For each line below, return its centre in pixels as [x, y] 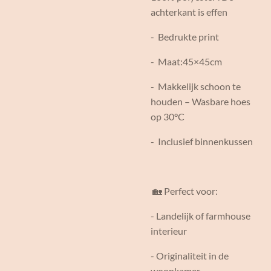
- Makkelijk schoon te [196, 86]
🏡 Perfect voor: [184, 191]
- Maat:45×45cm [186, 61]
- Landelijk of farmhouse [201, 216]
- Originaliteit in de [190, 256]
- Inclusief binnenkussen [203, 141]
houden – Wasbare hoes [201, 101]
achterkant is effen [189, 12]
